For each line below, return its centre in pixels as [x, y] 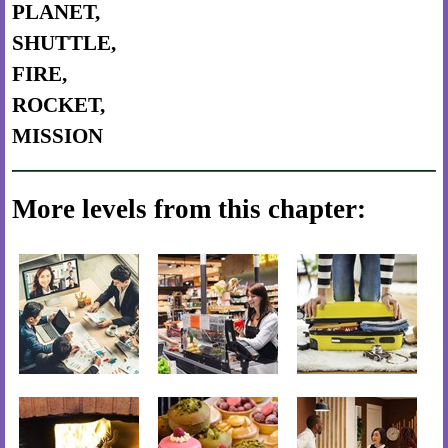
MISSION [57, 136]
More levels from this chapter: [189, 209]
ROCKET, [58, 105]
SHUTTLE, [64, 43]
